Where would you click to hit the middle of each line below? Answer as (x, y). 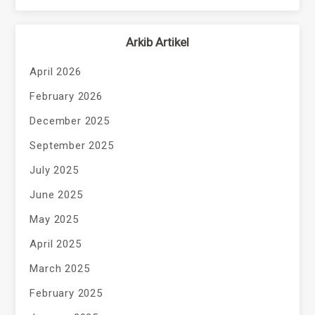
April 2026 (56, 71)
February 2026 (66, 96)
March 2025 (60, 268)
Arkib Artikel (157, 42)
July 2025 (54, 170)
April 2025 (56, 244)
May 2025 (54, 219)
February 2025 (66, 293)
